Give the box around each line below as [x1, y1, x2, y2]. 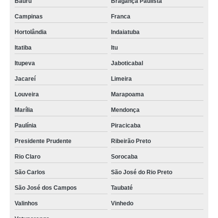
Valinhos [15, 200, 38, 207]
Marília [15, 107, 33, 113]
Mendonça [110, 107, 140, 113]
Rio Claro [15, 153, 40, 160]
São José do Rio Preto [110, 169, 172, 176]
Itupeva [15, 60, 35, 67]
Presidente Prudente [15, 138, 72, 145]
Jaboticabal [110, 60, 143, 67]
